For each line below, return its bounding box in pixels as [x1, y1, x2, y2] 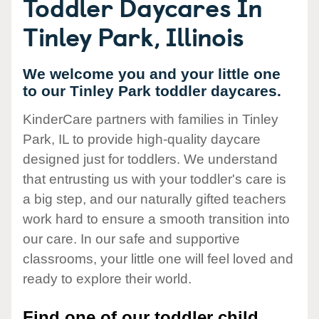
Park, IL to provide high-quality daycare [23, 132, 261, 147]
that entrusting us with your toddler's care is [23, 172, 286, 187]
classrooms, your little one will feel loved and [23, 251, 293, 267]
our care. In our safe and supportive [23, 231, 240, 247]
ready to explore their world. [23, 271, 192, 287]
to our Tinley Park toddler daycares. [23, 83, 281, 99]
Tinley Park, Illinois [23, 16, 244, 55]
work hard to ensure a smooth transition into [23, 211, 290, 227]
